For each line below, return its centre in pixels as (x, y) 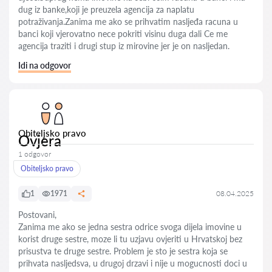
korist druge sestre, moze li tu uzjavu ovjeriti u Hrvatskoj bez (130, 239)
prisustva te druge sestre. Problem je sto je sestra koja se (123, 251)
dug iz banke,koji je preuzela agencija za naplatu (106, 9)
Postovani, (37, 215)
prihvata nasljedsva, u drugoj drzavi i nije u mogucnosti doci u (133, 263)
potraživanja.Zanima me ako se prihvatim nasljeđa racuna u (128, 22)
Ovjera (40, 141)
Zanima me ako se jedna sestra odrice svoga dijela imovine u (130, 227)
